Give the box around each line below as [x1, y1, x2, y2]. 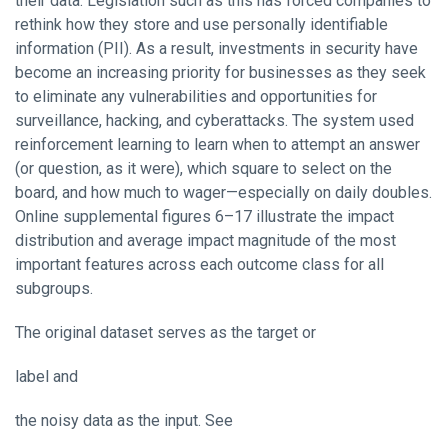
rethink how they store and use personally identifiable [15, 14, 388, 34]
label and [15, 366, 78, 386]
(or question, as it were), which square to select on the [15, 158, 392, 178]
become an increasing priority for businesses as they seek [15, 62, 426, 82]
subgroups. [15, 278, 93, 298]
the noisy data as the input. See [15, 410, 233, 430]
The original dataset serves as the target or [15, 322, 316, 342]
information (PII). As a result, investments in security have [15, 38, 418, 58]
